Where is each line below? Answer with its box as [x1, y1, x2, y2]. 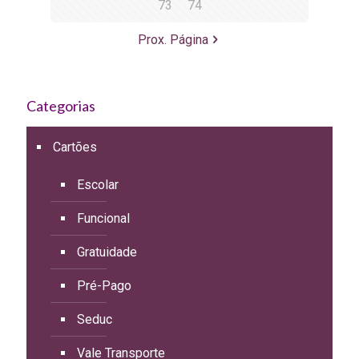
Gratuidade [77, 244, 137, 260]
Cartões [53, 139, 97, 155]
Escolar [77, 176, 119, 192]
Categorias [26, 96, 95, 115]
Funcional [77, 210, 130, 226]
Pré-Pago [77, 277, 131, 293]
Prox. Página [138, 31, 208, 47]
